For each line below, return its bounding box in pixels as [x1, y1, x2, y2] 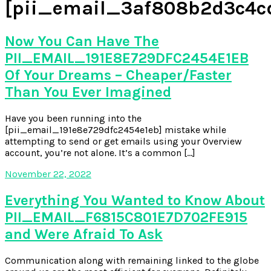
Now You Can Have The [5, 32, 159, 50]
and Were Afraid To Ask [5, 225, 163, 243]
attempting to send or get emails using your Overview [5, 135, 242, 147]
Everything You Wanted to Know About [5, 191, 265, 209]
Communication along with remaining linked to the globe [5, 254, 259, 266]
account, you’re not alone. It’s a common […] [5, 146, 195, 158]
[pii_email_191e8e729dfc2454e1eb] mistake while [5, 123, 226, 135]
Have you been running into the [5, 112, 142, 124]
